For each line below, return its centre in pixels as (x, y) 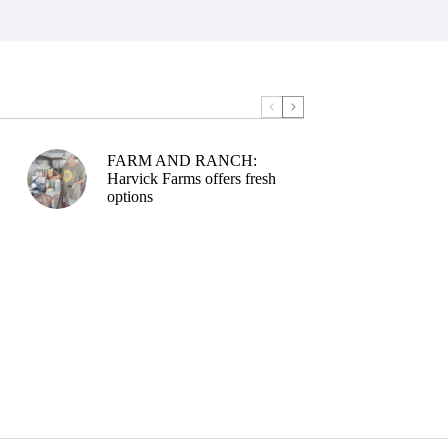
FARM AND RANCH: (181, 160)
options (129, 196)
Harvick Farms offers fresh (191, 178)
